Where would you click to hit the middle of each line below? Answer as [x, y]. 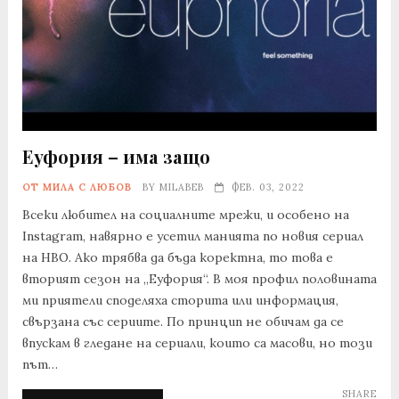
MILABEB [181, 187]
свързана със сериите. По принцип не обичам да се [183, 322]
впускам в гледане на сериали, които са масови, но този [197, 343]
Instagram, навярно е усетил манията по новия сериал [192, 236]
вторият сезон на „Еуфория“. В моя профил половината [199, 279]
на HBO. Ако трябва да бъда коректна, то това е [177, 258]
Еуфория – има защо [116, 157]
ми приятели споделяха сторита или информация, [180, 301]
